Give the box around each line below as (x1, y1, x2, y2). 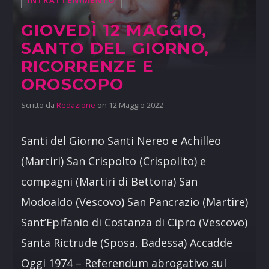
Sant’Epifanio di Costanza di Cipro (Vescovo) (20, 215, 247, 230)
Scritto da (20, 100, 56, 111)
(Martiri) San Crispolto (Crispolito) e (20, 154, 206, 169)
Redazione (56, 100, 95, 111)
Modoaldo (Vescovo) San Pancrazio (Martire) (20, 195, 248, 210)
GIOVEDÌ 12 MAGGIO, (20, 20, 207, 41)
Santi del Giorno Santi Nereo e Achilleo (20, 133, 221, 148)
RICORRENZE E (20, 56, 154, 77)
